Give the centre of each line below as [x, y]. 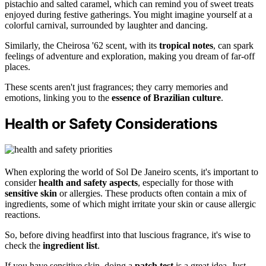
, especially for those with [186, 183]
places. [18, 67]
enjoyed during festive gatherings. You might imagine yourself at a [129, 15]
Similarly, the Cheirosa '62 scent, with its [82, 46]
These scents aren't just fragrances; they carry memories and [116, 87]
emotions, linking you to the [58, 98]
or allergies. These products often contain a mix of [152, 194]
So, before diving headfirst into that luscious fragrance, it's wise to [128, 235]
